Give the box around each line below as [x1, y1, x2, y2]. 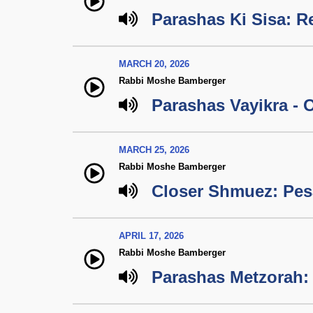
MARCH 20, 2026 [119, 59, 189, 69]
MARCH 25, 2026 [119, 145, 189, 155]
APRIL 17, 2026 [119, 231, 184, 241]
